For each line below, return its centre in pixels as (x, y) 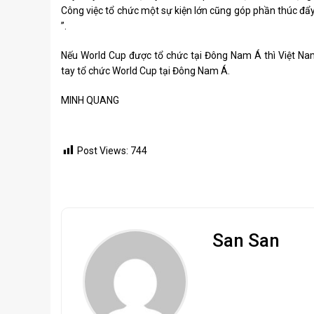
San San (246, 241)
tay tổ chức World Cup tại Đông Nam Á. (145, 71)
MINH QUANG (90, 100)
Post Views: (103, 151)
